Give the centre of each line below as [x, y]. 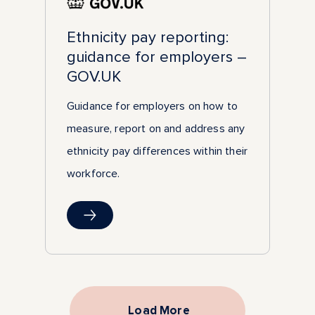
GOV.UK [94, 77]
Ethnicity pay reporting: [148, 38]
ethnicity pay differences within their [157, 152]
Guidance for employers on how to [153, 107]
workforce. [94, 174]
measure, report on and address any [156, 129]
